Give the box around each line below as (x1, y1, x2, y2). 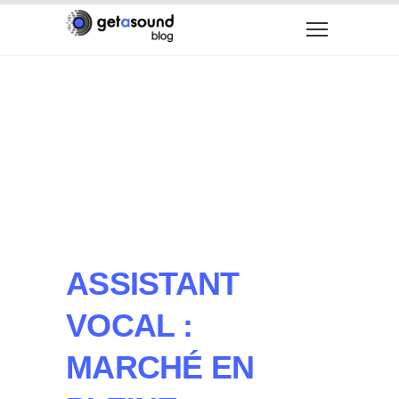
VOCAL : (66, 307, 192, 344)
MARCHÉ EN (66, 349, 255, 386)
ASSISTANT (66, 265, 240, 302)
